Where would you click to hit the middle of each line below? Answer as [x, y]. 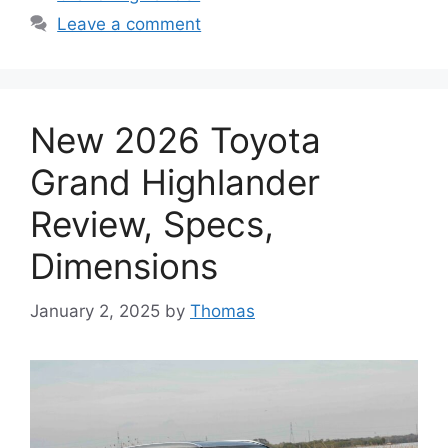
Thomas [222, 310]
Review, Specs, [152, 224]
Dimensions [124, 266]
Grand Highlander [175, 182]
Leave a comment [129, 24]
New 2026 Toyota [175, 140]
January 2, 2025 [95, 310]
